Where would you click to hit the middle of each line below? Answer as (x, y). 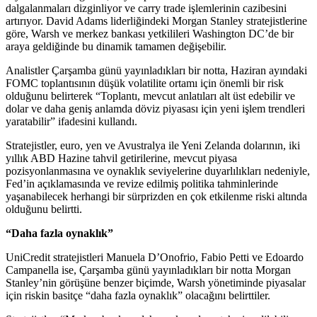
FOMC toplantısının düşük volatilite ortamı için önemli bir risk (145, 83)
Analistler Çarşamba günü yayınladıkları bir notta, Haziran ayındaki (156, 70)
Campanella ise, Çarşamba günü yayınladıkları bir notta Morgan (148, 270)
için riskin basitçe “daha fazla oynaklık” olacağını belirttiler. (138, 295)
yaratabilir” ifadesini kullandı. (71, 121)
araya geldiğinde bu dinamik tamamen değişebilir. (116, 46)
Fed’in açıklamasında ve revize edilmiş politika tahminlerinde (142, 183)
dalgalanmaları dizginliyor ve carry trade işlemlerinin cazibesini (146, 8)
